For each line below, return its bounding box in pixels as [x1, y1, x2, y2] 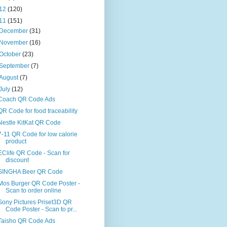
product [5, 138, 26, 145]
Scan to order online [5, 187, 61, 195]
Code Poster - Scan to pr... [5, 206, 77, 213]
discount [5, 157, 29, 164]
